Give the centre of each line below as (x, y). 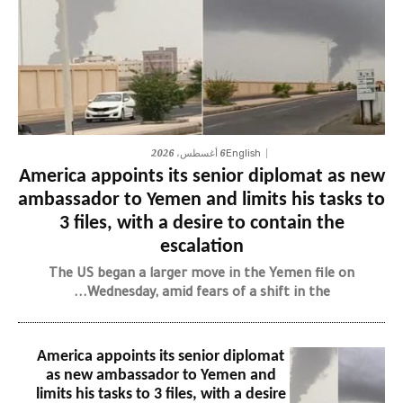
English (243, 154)
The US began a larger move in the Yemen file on (201, 276)
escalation (201, 247)
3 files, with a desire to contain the (201, 224)
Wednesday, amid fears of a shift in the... (208, 295)
